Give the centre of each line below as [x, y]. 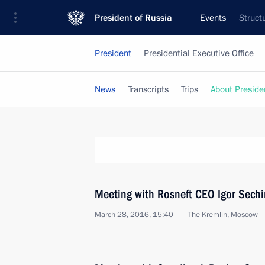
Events [213, 18]
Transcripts [148, 89]
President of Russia [133, 18]
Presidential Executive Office [199, 53]
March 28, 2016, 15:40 [134, 215]
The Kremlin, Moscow [223, 215]
